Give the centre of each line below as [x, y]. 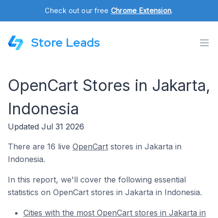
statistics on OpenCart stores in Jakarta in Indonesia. [105, 192]
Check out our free [78, 10]
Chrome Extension [141, 10]
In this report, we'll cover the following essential [97, 180]
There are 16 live [40, 146]
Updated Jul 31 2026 [46, 127]
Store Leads [65, 43]
